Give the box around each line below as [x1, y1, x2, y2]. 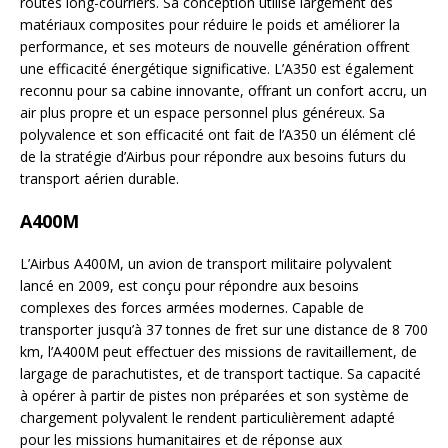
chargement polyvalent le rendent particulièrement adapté [20, 408, 395, 428]
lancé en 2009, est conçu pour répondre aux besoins [20, 276, 359, 296]
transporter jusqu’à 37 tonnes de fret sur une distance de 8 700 [20, 320, 428, 340]
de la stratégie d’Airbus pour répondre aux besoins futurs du [20, 147, 406, 167]
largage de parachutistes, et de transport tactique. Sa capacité [20, 364, 421, 384]
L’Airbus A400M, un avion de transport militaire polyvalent [20, 254, 392, 274]
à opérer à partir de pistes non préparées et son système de [20, 386, 409, 406]
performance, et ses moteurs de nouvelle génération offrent [20, 37, 410, 57]
